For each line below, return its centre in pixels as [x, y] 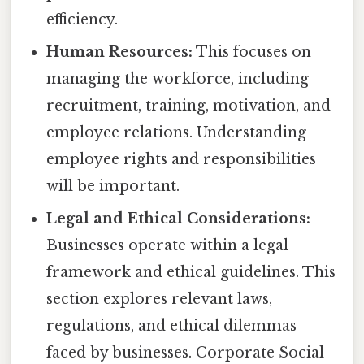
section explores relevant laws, [160, 299]
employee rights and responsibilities [182, 160]
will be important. [113, 186]
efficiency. [82, 20]
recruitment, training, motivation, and [189, 106]
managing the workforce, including [178, 79]
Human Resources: [120, 52]
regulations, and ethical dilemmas [172, 326]
